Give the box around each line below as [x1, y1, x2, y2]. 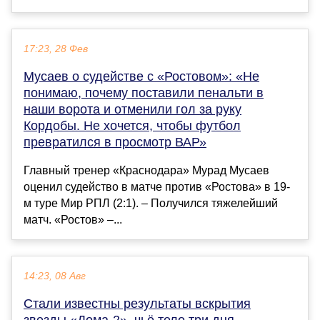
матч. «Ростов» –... [24, 214, 122, 226]
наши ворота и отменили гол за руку [24, 102, 241, 117]
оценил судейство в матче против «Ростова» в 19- [24, 181, 290, 194]
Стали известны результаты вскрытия [24, 296, 251, 311]
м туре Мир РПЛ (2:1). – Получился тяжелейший [24, 197, 278, 210]
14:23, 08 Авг [24, 271, 86, 282]
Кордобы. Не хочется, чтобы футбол [24, 119, 241, 134]
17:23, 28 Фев [24, 44, 88, 55]
